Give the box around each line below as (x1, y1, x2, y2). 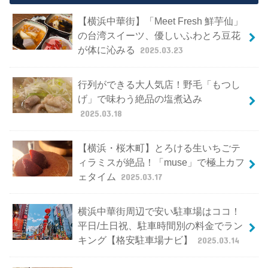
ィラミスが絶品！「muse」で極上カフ (77, 157, 245, 167)
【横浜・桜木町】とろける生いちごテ (77, 142, 240, 153)
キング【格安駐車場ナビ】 (77, 234, 195, 245)
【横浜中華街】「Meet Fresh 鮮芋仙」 (77, 16, 243, 27)
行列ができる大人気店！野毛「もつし (77, 79, 240, 90)
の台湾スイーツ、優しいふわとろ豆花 (77, 30, 240, 41)
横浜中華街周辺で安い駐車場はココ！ (77, 205, 240, 217)
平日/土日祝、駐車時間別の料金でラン (77, 220, 243, 231)
